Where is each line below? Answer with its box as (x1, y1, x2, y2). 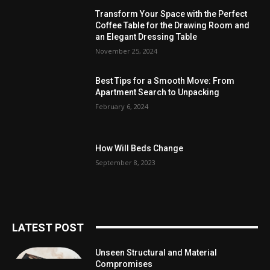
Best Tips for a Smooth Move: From (95, 76, 235, 86)
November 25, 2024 (95, 46, 158, 55)
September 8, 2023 (95, 158, 156, 167)
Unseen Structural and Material (95, 247, 218, 257)
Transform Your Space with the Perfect (95, 8, 248, 19)
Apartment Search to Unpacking (95, 87, 220, 98)
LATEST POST (12, 221, 84, 234)
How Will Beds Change (95, 143, 184, 153)
